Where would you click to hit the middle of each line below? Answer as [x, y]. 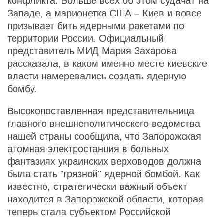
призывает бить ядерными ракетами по [96, 26]
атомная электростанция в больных [88, 149]
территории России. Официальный [85, 38]
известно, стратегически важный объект [97, 186]
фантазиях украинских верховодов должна [104, 161]
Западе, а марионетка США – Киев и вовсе [104, 13]
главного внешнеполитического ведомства [104, 124]
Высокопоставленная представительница [101, 111]
